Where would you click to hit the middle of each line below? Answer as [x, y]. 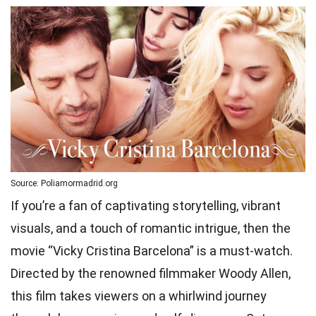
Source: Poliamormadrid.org [64, 184]
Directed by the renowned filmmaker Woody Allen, [151, 274]
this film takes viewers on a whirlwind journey [139, 296]
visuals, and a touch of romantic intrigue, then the [151, 229]
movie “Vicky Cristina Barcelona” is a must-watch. [152, 251]
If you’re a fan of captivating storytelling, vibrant [146, 206]
